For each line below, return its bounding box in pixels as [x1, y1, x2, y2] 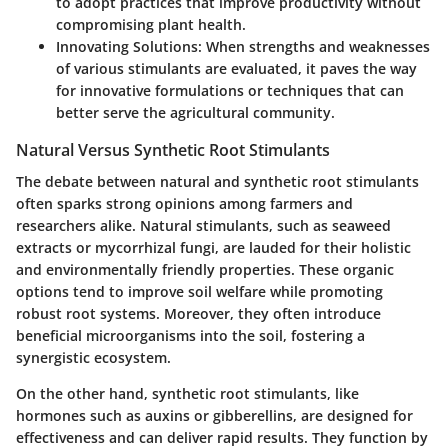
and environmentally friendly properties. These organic [16, 260, 394, 279]
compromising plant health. [56, 14, 246, 34]
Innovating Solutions [56, 36, 198, 56]
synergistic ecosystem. [16, 348, 171, 367]
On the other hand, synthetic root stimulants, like [16, 384, 359, 403]
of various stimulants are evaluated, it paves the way [56, 58, 417, 78]
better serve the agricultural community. [56, 102, 335, 122]
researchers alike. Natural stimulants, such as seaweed [16, 216, 391, 235]
